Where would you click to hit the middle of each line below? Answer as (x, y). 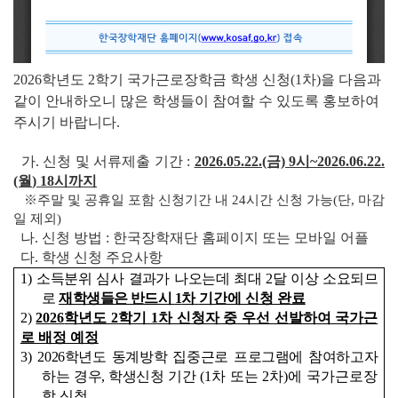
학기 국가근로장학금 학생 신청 (193, 79)
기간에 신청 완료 (252, 298)
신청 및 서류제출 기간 (115, 161)
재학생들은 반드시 (117, 298)
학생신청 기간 (152, 376)
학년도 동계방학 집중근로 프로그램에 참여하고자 (221, 356)
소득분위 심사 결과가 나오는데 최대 (151, 278)
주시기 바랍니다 (65, 122)
